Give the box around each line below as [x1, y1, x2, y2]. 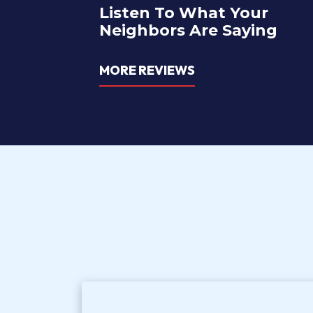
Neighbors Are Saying [99, 21, 277, 40]
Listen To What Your [99, 3, 268, 22]
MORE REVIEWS [99, 62, 195, 78]
